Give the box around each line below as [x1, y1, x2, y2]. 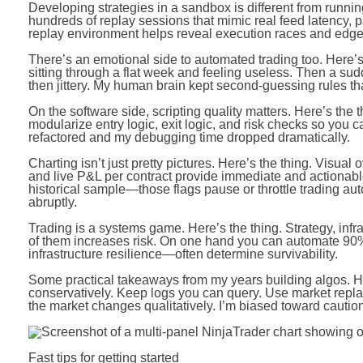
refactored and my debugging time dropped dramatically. [28, 130, 350, 144]
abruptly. [28, 195, 77, 209]
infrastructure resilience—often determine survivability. [28, 247, 338, 261]
